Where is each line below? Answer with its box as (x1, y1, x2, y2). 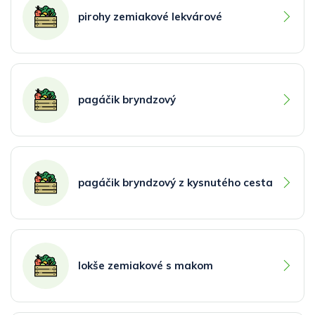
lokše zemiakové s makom (78, 258, 213, 272)
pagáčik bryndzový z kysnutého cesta (78, 175, 273, 189)
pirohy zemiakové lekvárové (78, 9, 222, 23)
